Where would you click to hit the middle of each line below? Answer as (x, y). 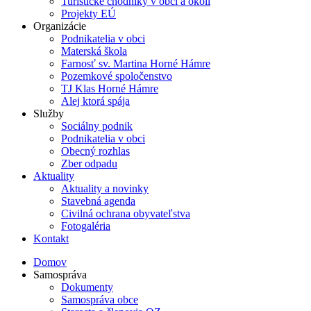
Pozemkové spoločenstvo (117, 76)
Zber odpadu (89, 163)
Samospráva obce (100, 300)
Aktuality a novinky (105, 188)
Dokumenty (87, 287)
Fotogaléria (86, 226)
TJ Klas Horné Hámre (110, 89)
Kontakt (51, 238)
